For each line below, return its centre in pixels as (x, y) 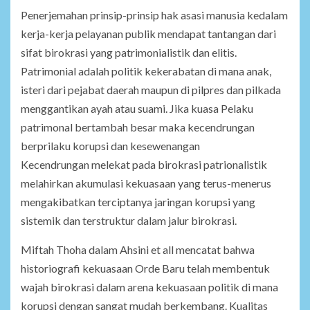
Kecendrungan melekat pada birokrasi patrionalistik (144, 165)
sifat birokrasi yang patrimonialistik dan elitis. (129, 53)
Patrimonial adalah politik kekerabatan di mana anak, (146, 71)
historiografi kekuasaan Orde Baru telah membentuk (145, 268)
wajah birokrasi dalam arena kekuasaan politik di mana (149, 287)
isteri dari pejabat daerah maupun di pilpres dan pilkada (151, 90)
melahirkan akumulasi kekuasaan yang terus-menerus (146, 183)
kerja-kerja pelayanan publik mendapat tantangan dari (148, 34)
